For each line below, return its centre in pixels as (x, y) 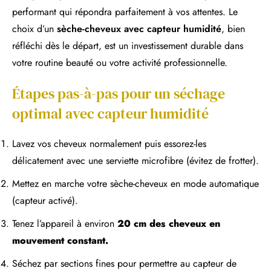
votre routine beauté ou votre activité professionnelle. (120, 62)
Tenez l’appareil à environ (65, 223)
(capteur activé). (45, 200)
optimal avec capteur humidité (110, 113)
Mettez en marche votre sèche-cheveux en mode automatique (135, 183)
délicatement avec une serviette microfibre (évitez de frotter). (135, 160)
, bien (233, 28)
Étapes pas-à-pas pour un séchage (119, 93)
